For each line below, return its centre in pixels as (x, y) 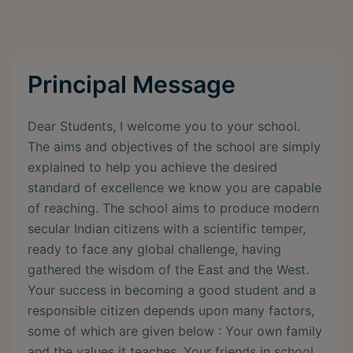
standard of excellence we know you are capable (175, 188)
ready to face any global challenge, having (154, 249)
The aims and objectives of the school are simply (174, 147)
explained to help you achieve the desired (152, 167)
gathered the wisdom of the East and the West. (168, 270)
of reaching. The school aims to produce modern (173, 208)
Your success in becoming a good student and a (172, 290)
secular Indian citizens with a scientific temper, (167, 229)
